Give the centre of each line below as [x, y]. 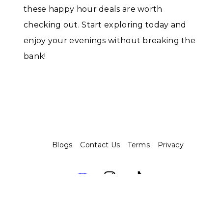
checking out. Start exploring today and [105, 25]
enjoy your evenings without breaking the [110, 41]
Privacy [171, 145]
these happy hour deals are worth [93, 9]
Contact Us [100, 145]
